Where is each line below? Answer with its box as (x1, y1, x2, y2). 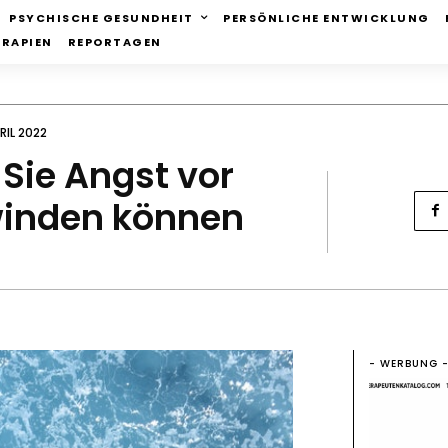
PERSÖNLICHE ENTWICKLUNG (223, 9, 430, 26)
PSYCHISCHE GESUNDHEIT (9, 9, 194, 26)
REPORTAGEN (67, 34, 162, 51)
